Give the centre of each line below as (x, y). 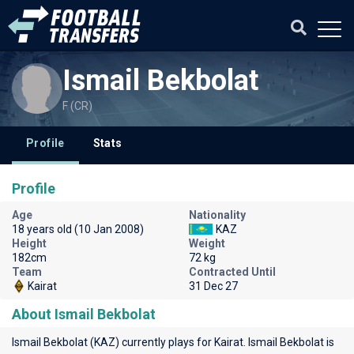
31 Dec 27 (213, 286)
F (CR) (77, 106)
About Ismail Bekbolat (84, 314)
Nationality (217, 215)
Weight (207, 243)
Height (29, 243)
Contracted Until (232, 272)
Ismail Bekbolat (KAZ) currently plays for (113, 342)
